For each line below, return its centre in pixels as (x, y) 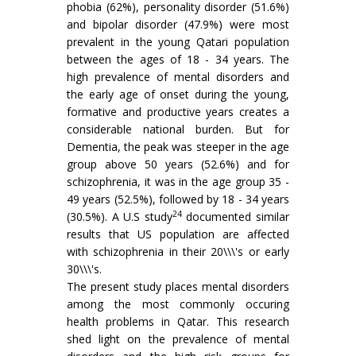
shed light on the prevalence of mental (178, 339)
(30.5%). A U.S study (120, 217)
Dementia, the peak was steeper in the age (178, 147)
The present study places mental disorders (178, 287)
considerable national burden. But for (178, 130)
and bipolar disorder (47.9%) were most (178, 25)
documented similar (236, 217)
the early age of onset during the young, (178, 95)
